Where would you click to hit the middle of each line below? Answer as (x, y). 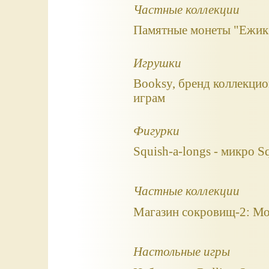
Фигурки (156, 130)
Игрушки (157, 62)
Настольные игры (181, 252)
